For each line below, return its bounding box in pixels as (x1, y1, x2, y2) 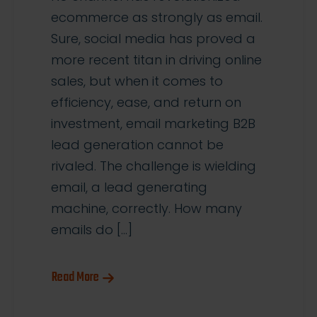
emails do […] (51, 221, 132, 239)
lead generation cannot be (51, 136, 224, 154)
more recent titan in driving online (51, 51, 262, 69)
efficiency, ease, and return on (51, 93, 241, 112)
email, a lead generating (51, 178, 207, 197)
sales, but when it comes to (51, 72, 223, 91)
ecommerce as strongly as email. (51, 8, 263, 27)
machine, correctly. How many (51, 200, 242, 218)
